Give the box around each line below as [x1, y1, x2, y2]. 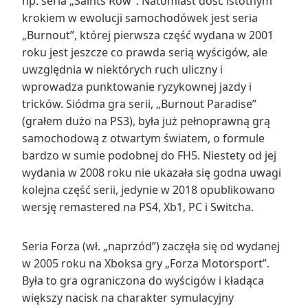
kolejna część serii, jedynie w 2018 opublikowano [22, 181, 275, 197]
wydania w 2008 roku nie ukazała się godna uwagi [22, 164, 281, 180]
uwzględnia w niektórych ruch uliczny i [22, 61, 223, 77]
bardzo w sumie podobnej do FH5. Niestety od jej [22, 147, 276, 163]
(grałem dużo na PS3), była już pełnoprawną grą [22, 113, 270, 129]
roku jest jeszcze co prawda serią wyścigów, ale [22, 44, 267, 60]
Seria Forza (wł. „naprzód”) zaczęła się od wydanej [22, 238, 280, 254]
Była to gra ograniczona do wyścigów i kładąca [22, 272, 264, 288]
